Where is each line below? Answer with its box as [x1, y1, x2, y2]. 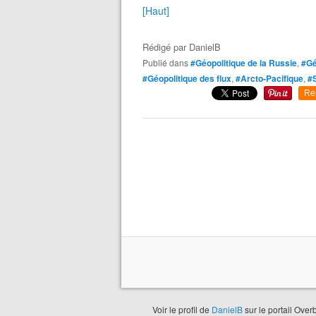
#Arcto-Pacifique [236, 72, 303, 85]
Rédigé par [142, 40, 189, 54]
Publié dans [148, 56, 188, 68]
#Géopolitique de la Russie [190, 56, 297, 69]
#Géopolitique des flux [142, 72, 231, 85]
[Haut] [142, 4, 169, 18]
